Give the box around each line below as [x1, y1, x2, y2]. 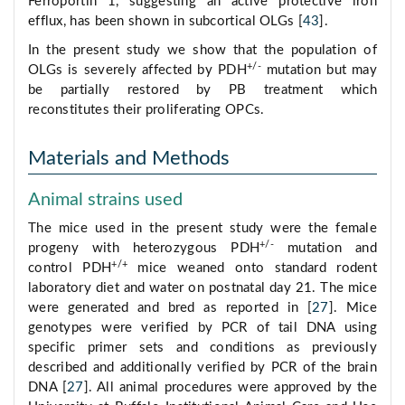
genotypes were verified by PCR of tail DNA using [28, 321, 377, 335]
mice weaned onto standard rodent [127, 261, 378, 276]
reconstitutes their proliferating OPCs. [28, 103, 265, 118]
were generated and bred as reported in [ [28, 301, 313, 316]
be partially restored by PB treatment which [28, 83, 377, 98]
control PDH [28, 261, 112, 276]
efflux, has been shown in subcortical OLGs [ [28, 14, 303, 29]
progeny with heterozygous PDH [28, 241, 260, 256]
